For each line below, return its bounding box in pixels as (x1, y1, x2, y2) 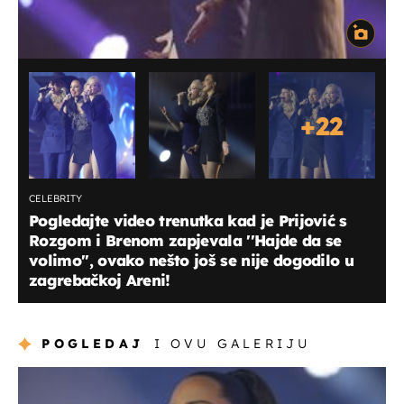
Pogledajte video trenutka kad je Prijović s (29, 211, 347, 231)
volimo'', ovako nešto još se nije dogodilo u (29, 251, 354, 271)
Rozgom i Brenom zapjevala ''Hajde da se (29, 231, 342, 251)
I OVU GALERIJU (153, 335, 311, 353)
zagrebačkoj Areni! (29, 271, 170, 290)
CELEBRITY (29, 192, 82, 206)
